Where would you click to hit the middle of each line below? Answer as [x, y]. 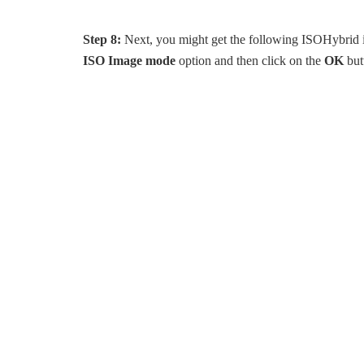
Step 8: [102, 39]
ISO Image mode [129, 61]
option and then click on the [250, 61]
